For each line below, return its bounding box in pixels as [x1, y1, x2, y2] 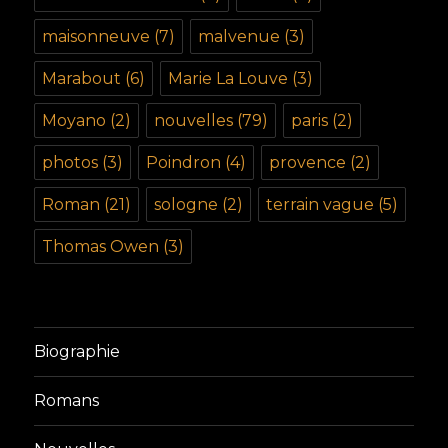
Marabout [42, 68, 122, 88]
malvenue [198, 26, 281, 46]
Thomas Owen [42, 236, 160, 256]
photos [42, 152, 99, 172]
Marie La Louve [168, 68, 289, 88]
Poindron [146, 152, 222, 172]
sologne [154, 194, 219, 214]
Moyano [42, 110, 107, 130]
